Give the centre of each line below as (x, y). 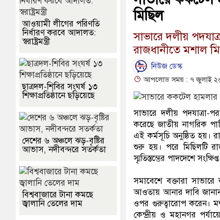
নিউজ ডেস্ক (166, 66)
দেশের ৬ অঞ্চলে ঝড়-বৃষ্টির (63, 141)
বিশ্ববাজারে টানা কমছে (58, 195)
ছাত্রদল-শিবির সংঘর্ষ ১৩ (60, 87)
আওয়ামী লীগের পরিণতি (61, 24)
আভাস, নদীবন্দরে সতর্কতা (64, 150)
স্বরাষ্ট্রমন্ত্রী (36, 42)
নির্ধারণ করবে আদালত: (59, 33)
